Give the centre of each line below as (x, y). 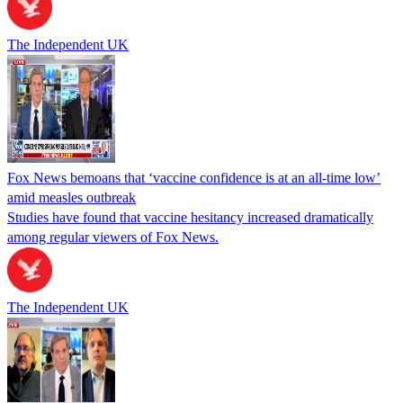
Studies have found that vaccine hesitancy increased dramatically (190, 217)
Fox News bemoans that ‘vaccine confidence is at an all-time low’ (194, 177)
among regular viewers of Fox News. (113, 237)
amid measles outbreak (72, 197)
